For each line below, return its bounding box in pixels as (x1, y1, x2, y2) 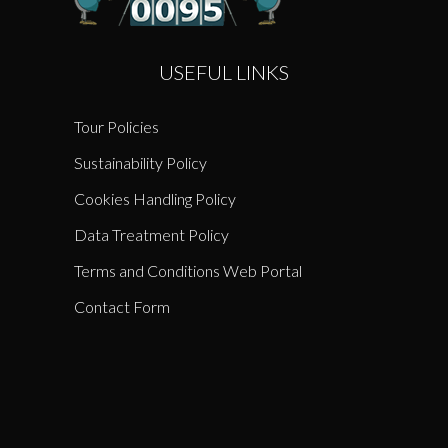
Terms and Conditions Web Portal (74, 261, 302, 281)
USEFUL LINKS (159, 60, 289, 85)
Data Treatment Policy (74, 225, 229, 245)
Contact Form (74, 297, 170, 317)
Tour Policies (74, 117, 159, 137)
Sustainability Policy (74, 153, 207, 173)
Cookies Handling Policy (74, 189, 236, 209)
